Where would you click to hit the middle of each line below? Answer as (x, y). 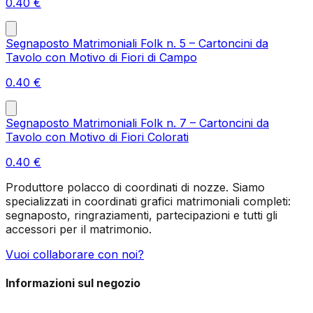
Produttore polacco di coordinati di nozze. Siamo (135, 187)
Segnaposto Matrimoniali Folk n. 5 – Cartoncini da (137, 43)
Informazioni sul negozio (73, 283)
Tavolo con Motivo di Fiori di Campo (101, 57)
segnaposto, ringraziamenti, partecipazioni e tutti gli (141, 215)
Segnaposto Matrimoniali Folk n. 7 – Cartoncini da (137, 123)
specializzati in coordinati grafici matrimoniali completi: (148, 201)
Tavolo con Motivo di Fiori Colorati (97, 137)
